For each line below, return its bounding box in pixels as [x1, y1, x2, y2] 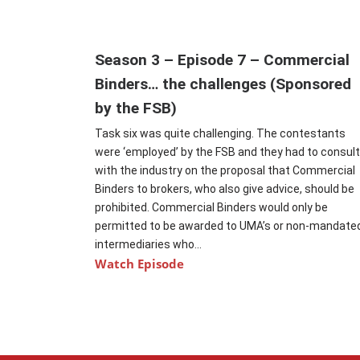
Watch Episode [95, 256, 185, 272]
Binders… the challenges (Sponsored [95, 75, 352, 94]
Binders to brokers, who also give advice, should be [95, 182, 355, 196]
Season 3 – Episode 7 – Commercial [95, 51, 350, 70]
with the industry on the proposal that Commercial [95, 164, 356, 178]
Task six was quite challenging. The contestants [95, 127, 346, 141]
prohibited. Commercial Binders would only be [95, 201, 329, 215]
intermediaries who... [95, 238, 202, 252]
